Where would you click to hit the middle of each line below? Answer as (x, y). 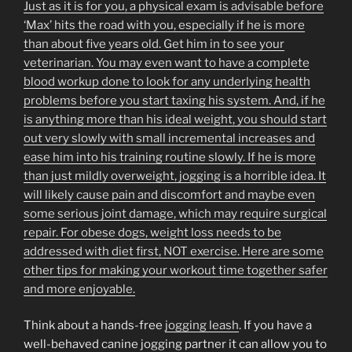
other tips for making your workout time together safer (176, 270)
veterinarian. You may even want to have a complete (167, 62)
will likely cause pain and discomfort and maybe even (169, 194)
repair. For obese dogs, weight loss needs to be (152, 232)
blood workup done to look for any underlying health (167, 81)
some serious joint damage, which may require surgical (175, 213)
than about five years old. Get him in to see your (154, 44)
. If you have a (275, 326)
